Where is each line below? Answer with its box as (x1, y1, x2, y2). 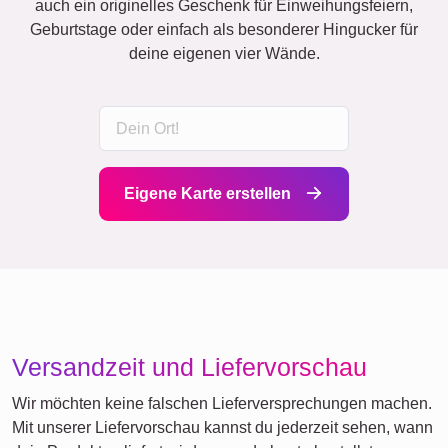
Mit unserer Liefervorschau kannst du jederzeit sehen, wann (12, 419, 433, 437)
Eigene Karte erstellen (124, 185, 295, 203)
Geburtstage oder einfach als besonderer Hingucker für (30, 20, 418, 38)
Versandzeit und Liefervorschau (12, 353, 367, 382)
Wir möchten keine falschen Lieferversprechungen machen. (12, 395, 432, 413)
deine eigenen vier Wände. (128, 44, 320, 62)
